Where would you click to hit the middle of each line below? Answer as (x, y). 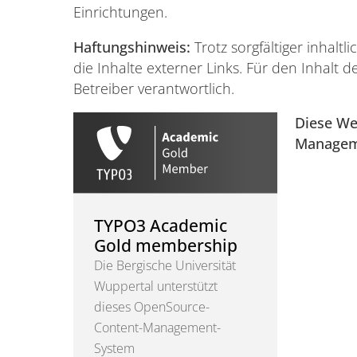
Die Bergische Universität (165, 265)
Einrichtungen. (120, 12)
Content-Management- (158, 327)
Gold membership (166, 245)
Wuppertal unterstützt (156, 286)
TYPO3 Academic (161, 225)
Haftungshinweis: (132, 47)
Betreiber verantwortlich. (154, 88)
